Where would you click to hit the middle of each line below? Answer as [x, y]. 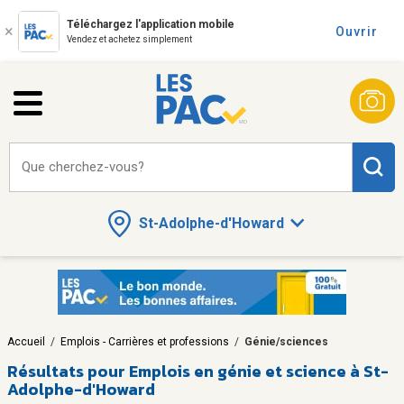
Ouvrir [357, 32]
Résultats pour [66, 371]
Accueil [26, 341]
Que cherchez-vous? [83, 167]
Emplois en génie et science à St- [259, 371]
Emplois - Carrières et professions [145, 341]
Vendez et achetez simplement [129, 39]
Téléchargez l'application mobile [151, 24]
